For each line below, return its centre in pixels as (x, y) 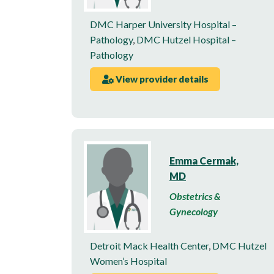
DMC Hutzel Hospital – (186, 39)
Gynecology (194, 212)
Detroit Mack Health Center (149, 245)
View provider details (161, 79)
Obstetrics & (195, 196)
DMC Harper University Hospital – (163, 24)
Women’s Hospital (128, 261)
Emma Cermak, (204, 161)
